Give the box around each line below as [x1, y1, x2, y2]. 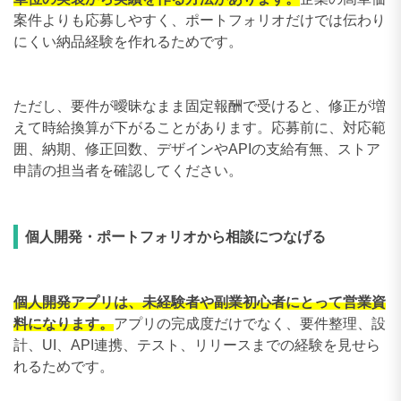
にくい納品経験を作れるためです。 [13, 33, 243, 49]
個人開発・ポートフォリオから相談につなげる [25, 228, 326, 244]
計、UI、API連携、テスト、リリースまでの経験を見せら [13, 337, 380, 353]
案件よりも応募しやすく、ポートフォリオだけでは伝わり [13, 12, 386, 28]
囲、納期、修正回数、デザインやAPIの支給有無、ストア [13, 141, 380, 157]
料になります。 [13, 315, 114, 331]
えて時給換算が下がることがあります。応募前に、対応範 [13, 119, 386, 135]
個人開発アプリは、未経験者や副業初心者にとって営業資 [13, 294, 386, 310]
